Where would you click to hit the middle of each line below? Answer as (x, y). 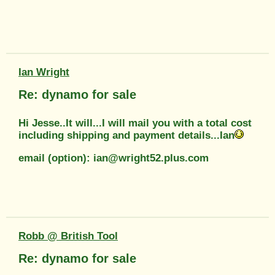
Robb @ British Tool (68, 236)
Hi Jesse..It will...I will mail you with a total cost (135, 123)
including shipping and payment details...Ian (126, 135)
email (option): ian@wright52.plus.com (114, 158)
